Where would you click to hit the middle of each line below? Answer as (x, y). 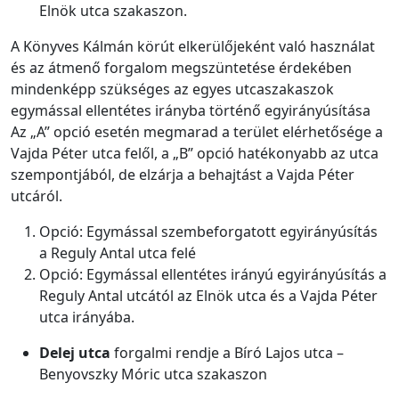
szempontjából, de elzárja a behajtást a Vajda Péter (183, 175)
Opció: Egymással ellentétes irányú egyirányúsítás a (213, 275)
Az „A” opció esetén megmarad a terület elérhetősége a (197, 132)
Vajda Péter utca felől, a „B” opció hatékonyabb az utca (195, 154)
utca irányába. (87, 318)
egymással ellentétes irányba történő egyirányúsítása (191, 111)
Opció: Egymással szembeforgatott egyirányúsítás (208, 232)
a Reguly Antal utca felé (118, 253)
